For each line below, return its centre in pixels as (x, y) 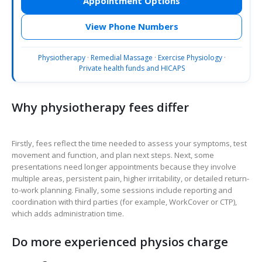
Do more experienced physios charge (120, 242)
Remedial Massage (121, 57)
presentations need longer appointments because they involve (124, 166)
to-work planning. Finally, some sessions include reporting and (122, 190)
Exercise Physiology (190, 57)
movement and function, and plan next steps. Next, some (113, 155)
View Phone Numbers (132, 27)
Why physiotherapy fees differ (100, 107)
